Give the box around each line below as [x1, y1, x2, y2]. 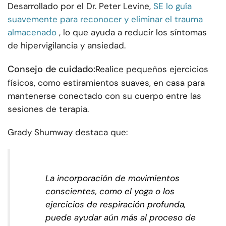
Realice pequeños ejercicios [95, 64, 208, 75]
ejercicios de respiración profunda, [45, 199, 186, 210]
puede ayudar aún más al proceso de [45, 212, 196, 223]
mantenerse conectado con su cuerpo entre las [8, 90, 201, 102]
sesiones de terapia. [8, 103, 89, 115]
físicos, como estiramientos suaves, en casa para [8, 77, 205, 89]
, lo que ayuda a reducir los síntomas [59, 27, 207, 38]
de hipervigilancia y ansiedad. [8, 40, 126, 51]
